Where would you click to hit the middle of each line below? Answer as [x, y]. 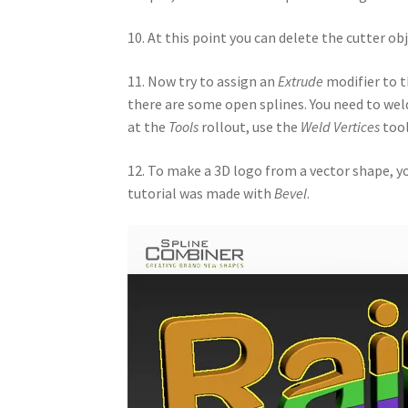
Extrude [301, 81]
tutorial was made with [201, 193]
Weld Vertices [341, 126]
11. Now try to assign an [203, 81]
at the [148, 126]
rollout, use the [250, 126]
